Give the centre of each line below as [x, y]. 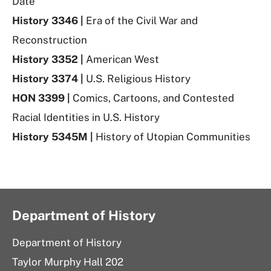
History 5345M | [53, 136]
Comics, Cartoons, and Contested [153, 98]
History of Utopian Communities [172, 136]
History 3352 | [49, 59]
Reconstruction [50, 40]
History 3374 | [48, 78]
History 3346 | [49, 20]
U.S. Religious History [137, 78]
